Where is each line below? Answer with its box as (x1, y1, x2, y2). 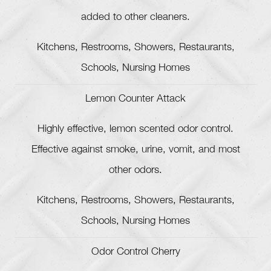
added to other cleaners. (81, 13, 190, 24)
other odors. (109, 166, 162, 177)
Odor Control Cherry (91, 247, 180, 258)
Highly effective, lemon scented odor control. (38, 125, 233, 135)
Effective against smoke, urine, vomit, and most (31, 145, 240, 156)
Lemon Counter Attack (85, 94, 186, 105)
